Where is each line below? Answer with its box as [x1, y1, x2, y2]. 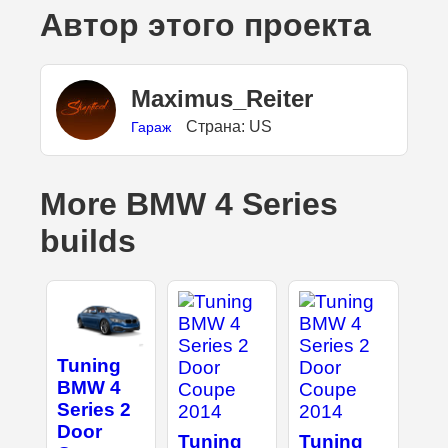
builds [40, 223, 136, 260]
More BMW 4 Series [40, 186, 338, 223]
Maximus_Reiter [131, 84, 313, 112]
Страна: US [186, 117, 272, 135]
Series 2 [56, 398, 131, 420]
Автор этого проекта [40, 7, 371, 44]
